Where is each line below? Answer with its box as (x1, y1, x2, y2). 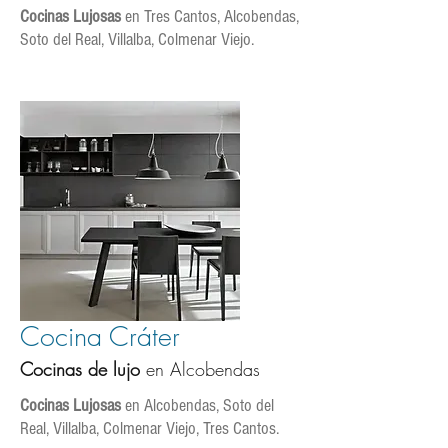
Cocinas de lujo (20, 357, 146, 381)
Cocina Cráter (20, 319, 180, 354)
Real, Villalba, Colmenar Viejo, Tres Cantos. (20, 418, 279, 439)
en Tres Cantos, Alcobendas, (121, 6, 299, 27)
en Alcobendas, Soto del (121, 395, 274, 416)
